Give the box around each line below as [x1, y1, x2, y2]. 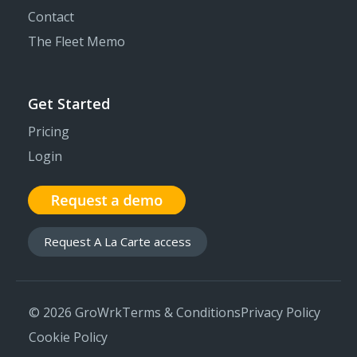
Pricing [28, 123, 69, 141]
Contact [28, 8, 74, 26]
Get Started [28, 94, 110, 114]
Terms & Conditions [122, 304, 241, 322]
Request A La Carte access [44, 233, 191, 250]
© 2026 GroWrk [29, 304, 122, 322]
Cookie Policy [29, 328, 108, 347]
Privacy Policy [241, 304, 320, 322]
